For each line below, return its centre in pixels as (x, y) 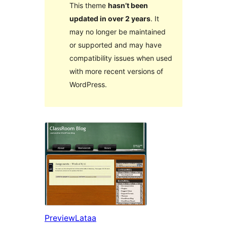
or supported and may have (115, 45)
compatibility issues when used (121, 58)
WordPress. (88, 84)
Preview (60, 218)
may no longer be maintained (117, 31)
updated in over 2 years (110, 18)
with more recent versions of (116, 71)
